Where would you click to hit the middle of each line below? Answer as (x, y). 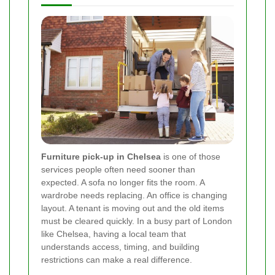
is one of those (191, 157)
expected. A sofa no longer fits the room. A (123, 183)
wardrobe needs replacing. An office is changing (134, 196)
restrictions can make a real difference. (117, 260)
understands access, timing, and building (120, 247)
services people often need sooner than (118, 170)
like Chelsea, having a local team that (114, 234)
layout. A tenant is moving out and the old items (133, 208)
